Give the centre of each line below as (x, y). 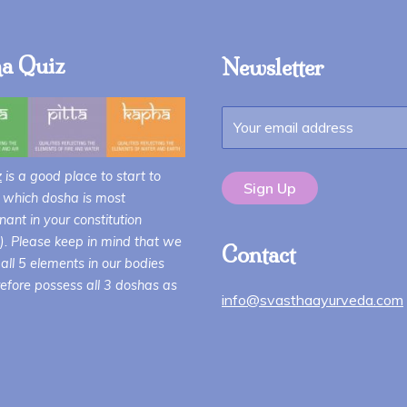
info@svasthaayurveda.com (313, 300)
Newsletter (273, 67)
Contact (258, 254)
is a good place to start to (81, 176)
